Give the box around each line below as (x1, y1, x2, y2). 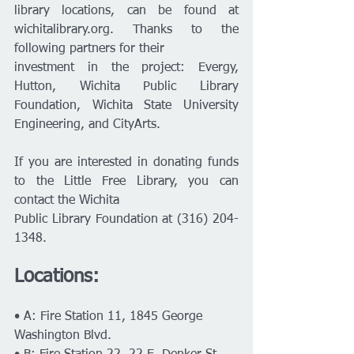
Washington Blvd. (14, 330, 111, 342)
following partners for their (14, 43, 164, 55)
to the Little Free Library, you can (14, 175, 239, 188)
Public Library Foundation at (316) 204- (14, 213, 239, 226)
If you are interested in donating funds (14, 156, 239, 169)
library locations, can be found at (14, 5, 239, 17)
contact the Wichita (14, 194, 119, 207)
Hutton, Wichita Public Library (14, 81, 239, 93)
